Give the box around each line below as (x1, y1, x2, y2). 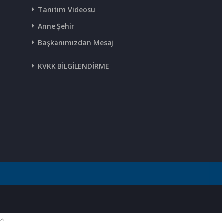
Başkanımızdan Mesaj (37, 38, 113, 47)
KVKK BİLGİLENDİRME (37, 61, 109, 71)
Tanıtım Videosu (37, 5, 95, 14)
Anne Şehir (37, 21, 74, 31)
